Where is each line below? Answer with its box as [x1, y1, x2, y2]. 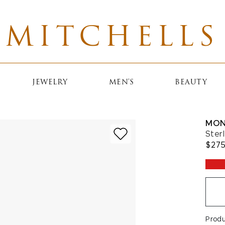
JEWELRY [32, 79, 68, 86]
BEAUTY [175, 79, 207, 86]
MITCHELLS [5, 25, 220, 53]
